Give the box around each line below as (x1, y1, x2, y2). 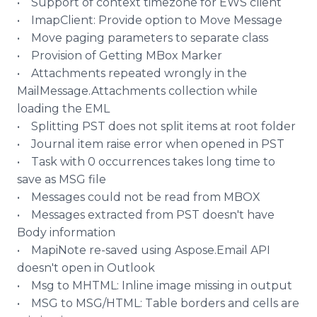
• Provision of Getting (17, 49, 146, 62)
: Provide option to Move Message (93, 13, 282, 27)
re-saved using (86, 243, 175, 257)
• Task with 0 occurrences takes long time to (17, 155, 275, 168)
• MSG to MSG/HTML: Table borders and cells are (17, 296, 299, 310)
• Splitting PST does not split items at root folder (17, 120, 296, 133)
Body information (17, 226, 115, 239)
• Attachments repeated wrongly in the (17, 67, 247, 80)
